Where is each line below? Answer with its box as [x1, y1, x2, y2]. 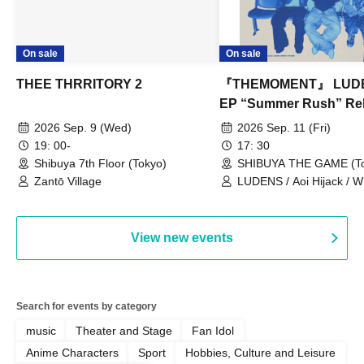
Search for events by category [16, 300, 157, 312]
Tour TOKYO [219, 115, 297, 130]
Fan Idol [192, 323, 234, 337]
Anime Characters [26, 345, 119, 359]
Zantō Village [34, 174, 102, 188]
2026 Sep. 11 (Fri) [237, 120, 331, 134]
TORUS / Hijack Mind [237, 203, 346, 217]
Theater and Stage [76, 323, 172, 337]
